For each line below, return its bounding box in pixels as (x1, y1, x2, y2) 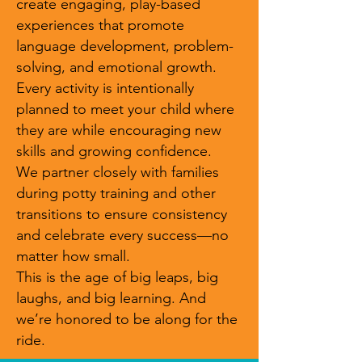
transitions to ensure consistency (16, 205, 227, 223)
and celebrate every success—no (16, 226, 229, 244)
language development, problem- (16, 37, 234, 55)
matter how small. (16, 247, 130, 265)
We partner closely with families (16, 163, 219, 181)
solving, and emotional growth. (16, 58, 217, 76)
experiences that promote (16, 16, 184, 34)
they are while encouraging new (16, 121, 221, 139)
